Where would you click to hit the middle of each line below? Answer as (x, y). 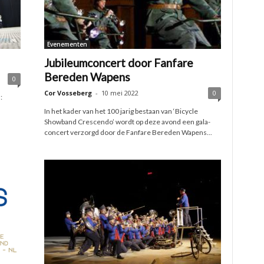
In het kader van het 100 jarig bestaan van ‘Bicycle (121, 111)
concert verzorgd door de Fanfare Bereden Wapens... (128, 132)
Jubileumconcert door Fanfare (118, 63)
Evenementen (67, 44)
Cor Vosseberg (68, 93)
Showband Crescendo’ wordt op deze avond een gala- (127, 122)
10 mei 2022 (120, 93)
